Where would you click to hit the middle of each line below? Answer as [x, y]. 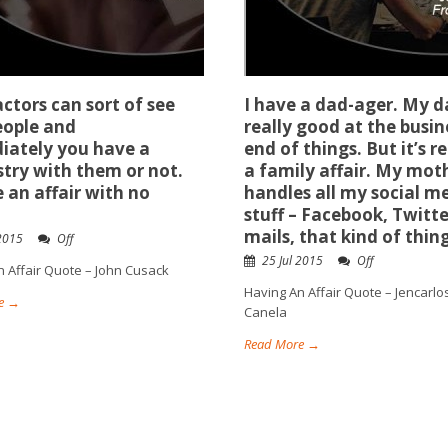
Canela [265, 312]
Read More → [282, 344]
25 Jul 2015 [292, 260]
